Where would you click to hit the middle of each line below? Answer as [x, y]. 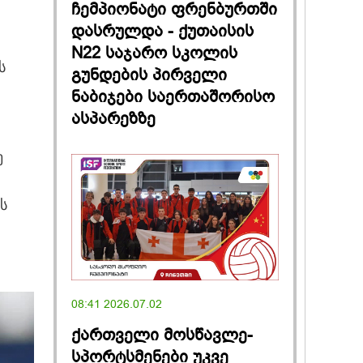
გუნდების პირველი [149, 75]
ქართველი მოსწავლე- [162, 335]
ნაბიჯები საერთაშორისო [173, 96]
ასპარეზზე [113, 118]
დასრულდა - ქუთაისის [162, 31]
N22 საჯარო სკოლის [154, 53]
